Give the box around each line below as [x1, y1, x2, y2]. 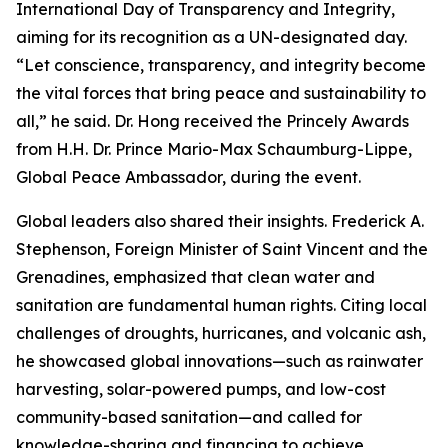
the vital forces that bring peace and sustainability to [16, 83, 426, 104]
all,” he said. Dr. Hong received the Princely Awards [16, 111, 409, 132]
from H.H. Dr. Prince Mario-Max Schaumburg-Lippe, [16, 139, 412, 160]
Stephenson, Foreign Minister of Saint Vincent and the [16, 239, 428, 260]
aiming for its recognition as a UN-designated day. [16, 27, 407, 48]
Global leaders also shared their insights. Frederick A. [16, 211, 424, 232]
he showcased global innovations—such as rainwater [16, 351, 423, 372]
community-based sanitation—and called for [16, 407, 362, 428]
